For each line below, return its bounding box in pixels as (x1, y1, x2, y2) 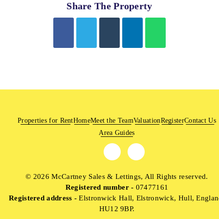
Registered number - (65, 183, 134, 191)
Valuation (133, 116, 161, 124)
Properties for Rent (18, 116, 73, 124)
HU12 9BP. (99, 204, 135, 213)
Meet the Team (90, 116, 133, 124)
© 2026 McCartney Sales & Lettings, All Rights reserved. (25, 172, 208, 180)
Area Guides (99, 129, 135, 136)
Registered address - (9, 194, 77, 202)
